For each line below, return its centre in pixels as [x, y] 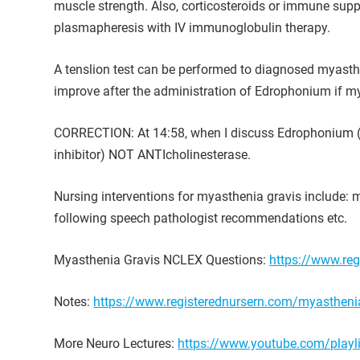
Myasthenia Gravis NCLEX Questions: [162, 260]
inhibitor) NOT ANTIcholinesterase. [153, 155]
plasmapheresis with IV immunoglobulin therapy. [192, 28]
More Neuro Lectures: [116, 344]
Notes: [74, 302]
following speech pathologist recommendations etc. [201, 219]
